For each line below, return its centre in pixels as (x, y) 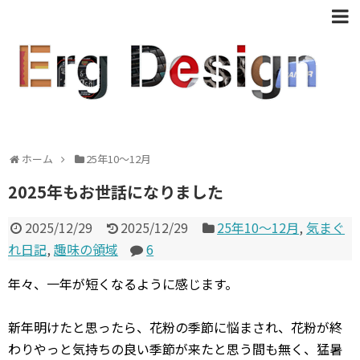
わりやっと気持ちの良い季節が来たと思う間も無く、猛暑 (175, 349)
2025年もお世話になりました (116, 192)
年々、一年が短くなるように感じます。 (123, 284)
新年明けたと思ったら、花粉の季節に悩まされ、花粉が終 (175, 327)
